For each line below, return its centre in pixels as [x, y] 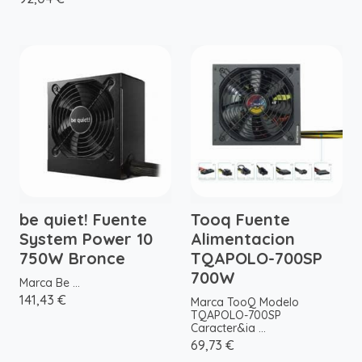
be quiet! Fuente [83, 220]
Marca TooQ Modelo [245, 303]
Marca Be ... [50, 283]
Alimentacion [243, 239]
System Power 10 [86, 239]
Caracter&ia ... [228, 328]
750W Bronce [72, 259]
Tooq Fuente [240, 220]
